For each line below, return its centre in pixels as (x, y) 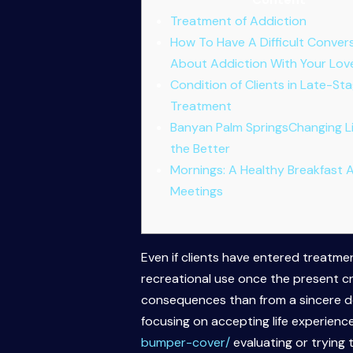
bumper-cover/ (185, 343)
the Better (200, 149)
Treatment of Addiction (238, 21)
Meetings (196, 191)
